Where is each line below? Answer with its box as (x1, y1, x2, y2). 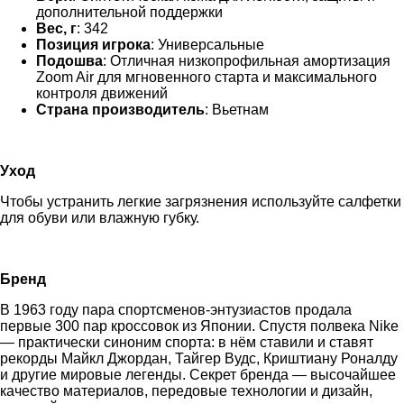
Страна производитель (36, 101, 205, 117)
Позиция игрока (36, 36, 151, 52)
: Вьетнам (205, 101, 269, 117)
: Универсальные (151, 36, 264, 52)
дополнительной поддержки (36, 4, 223, 20)
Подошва (36, 52, 103, 69)
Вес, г (36, 20, 77, 36)
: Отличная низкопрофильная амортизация (103, 52, 390, 69)
